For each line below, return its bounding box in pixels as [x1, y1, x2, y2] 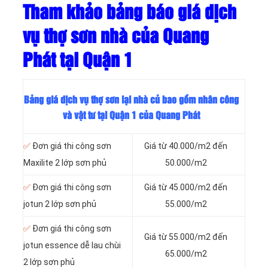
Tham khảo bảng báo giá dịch [23, 5, 236, 22]
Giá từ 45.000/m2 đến [144, 182, 227, 193]
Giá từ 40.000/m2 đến [144, 141, 227, 151]
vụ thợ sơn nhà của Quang [23, 29, 209, 45]
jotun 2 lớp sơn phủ [23, 199, 96, 209]
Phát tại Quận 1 [23, 53, 133, 69]
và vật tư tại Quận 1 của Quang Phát [62, 111, 200, 121]
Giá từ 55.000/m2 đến [144, 232, 227, 242]
